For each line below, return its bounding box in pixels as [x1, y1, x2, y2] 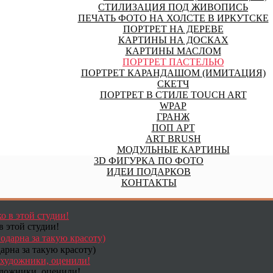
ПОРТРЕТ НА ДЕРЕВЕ [122, 24, 224, 35]
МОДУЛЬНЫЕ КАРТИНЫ [116, 144, 230, 155]
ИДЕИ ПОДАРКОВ [107, 166, 191, 177]
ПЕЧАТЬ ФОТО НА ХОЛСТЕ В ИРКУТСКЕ [77, 13, 269, 24]
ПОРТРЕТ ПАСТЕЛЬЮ [122, 57, 224, 68]
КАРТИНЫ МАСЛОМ [125, 46, 221, 57]
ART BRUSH [145, 133, 201, 144]
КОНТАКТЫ [121, 177, 177, 188]
